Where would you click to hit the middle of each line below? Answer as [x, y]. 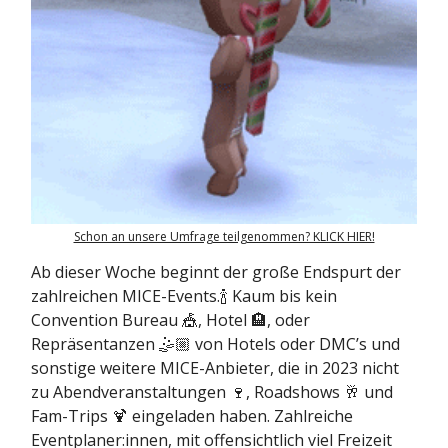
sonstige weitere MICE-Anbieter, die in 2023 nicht [215, 368]
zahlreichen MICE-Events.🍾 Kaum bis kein [184, 296]
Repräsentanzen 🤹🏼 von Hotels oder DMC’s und [215, 344]
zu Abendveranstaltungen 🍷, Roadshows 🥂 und [212, 392]
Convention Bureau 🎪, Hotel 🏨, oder [170, 320]
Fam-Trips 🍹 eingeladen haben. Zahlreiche [192, 416]
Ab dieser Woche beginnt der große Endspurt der [216, 272]
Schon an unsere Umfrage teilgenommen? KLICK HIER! [224, 237]
